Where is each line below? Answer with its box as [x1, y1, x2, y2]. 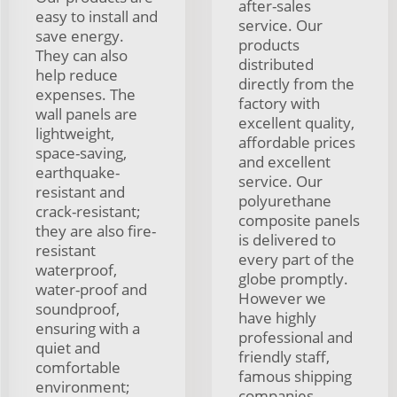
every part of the [238, 248, 354, 269]
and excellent [238, 151, 331, 172]
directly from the [238, 73, 354, 94]
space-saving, [35, 142, 127, 163]
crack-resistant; [35, 200, 141, 222]
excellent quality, [238, 112, 354, 133]
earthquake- [35, 161, 120, 183]
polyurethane [238, 190, 331, 211]
